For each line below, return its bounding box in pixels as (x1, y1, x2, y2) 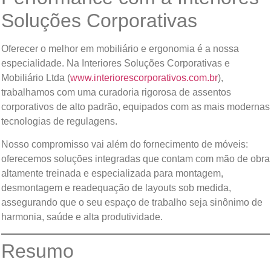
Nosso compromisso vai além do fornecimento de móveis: (1, 139, 248, 150)
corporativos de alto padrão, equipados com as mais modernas (1, 102, 270, 113)
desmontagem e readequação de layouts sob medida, (1, 183, 231, 194)
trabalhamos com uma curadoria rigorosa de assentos (1, 87, 231, 98)
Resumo (1, 240, 74, 262)
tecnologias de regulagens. (1, 116, 117, 127)
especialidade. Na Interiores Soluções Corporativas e (1, 58, 230, 69)
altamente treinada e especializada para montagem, (1, 168, 223, 179)
